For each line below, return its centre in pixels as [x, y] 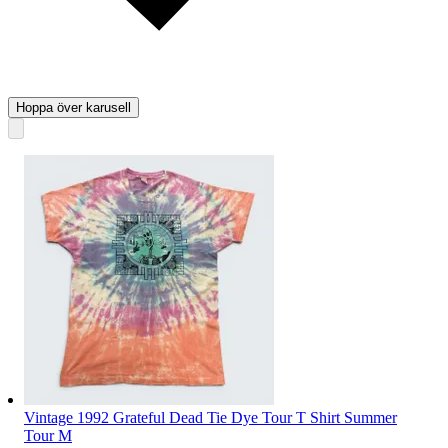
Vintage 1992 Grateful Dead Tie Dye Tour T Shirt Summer [210, 418]
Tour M [48, 436]
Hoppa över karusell [73, 108]
